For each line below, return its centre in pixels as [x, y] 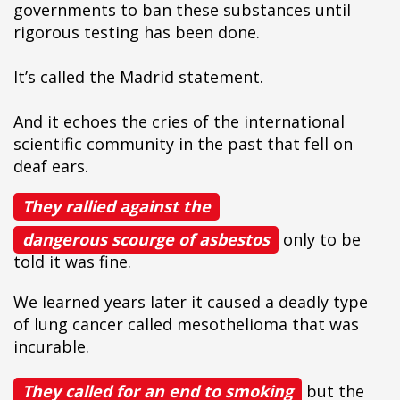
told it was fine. [72, 262]
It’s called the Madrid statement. [138, 77]
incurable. [51, 346]
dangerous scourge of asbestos [146, 239]
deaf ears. [51, 166]
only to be [320, 239]
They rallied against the [117, 206]
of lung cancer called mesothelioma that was [186, 324]
